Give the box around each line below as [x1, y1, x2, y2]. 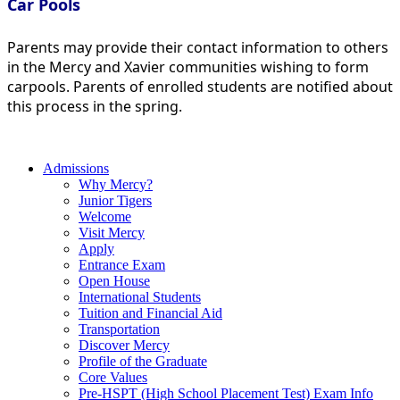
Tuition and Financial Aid [79, 304, 222, 321]
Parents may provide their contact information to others [7, 37, 388, 57]
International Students [79, 288, 201, 304]
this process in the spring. [7, 96, 182, 116]
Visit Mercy [79, 224, 145, 240]
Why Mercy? [79, 176, 153, 192]
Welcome [79, 208, 131, 224]
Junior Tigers [79, 192, 152, 208]
